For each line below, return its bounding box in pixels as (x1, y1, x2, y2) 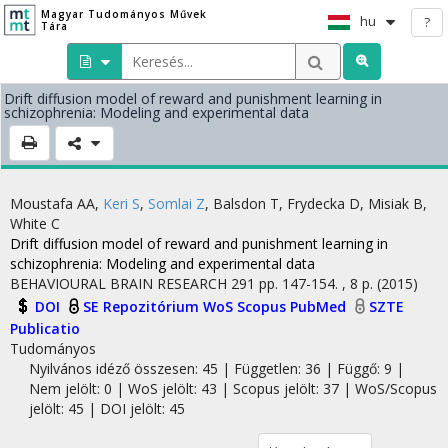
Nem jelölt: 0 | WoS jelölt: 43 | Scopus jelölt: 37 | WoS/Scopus (28, 378, 437, 398)
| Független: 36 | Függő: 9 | (217, 358, 404, 378)
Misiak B (368, 194, 423, 213)
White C (10, 214, 60, 233)
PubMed (290, 297, 350, 316)
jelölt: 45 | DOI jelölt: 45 (28, 398, 185, 418)
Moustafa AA (10, 194, 95, 213)
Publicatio (10, 318, 80, 338)
